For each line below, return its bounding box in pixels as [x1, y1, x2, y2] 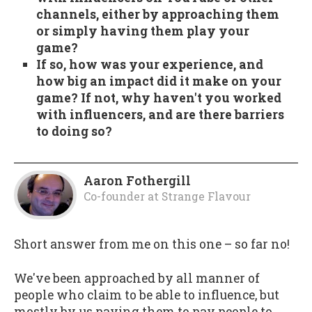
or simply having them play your [36, 23, 249, 40]
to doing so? [36, 123, 112, 140]
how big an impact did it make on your [36, 73, 281, 90]
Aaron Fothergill [84, 172, 191, 189]
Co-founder [84, 188, 145, 203]
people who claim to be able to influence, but [14, 287, 279, 304]
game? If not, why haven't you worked [36, 90, 281, 107]
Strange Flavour [162, 188, 251, 203]
